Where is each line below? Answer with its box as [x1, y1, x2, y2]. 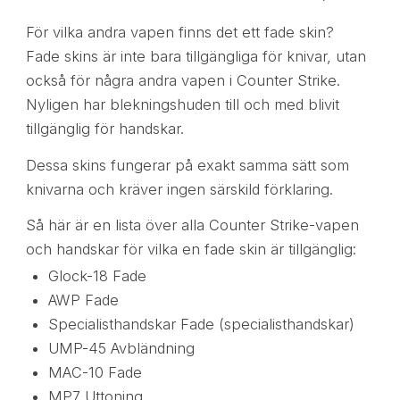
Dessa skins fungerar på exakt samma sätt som [25, 155, 349, 174]
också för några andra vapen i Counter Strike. [25, 71, 340, 90]
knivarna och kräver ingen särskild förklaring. [25, 179, 333, 198]
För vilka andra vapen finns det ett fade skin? [25, 23, 334, 42]
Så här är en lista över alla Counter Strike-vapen [25, 215, 359, 234]
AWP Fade [47, 290, 119, 309]
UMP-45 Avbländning [47, 338, 195, 357]
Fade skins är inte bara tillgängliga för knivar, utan [25, 47, 366, 66]
